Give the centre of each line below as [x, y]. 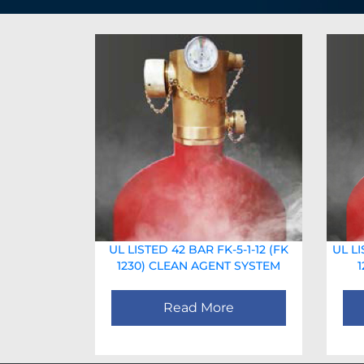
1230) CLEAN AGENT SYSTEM [199, 266]
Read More [199, 308]
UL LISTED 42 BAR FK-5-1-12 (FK [199, 249]
